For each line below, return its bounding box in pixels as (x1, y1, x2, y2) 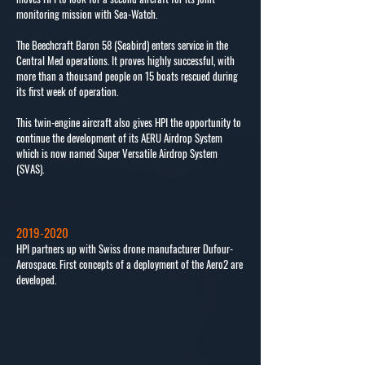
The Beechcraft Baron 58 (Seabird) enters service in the (16, 37, 228, 53)
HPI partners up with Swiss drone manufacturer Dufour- (16, 240, 233, 257)
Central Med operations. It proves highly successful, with (16, 52, 235, 68)
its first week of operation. (16, 83, 118, 99)
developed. (16, 271, 56, 288)
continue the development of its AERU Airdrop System (16, 130, 222, 146)
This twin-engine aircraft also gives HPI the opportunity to (16, 114, 241, 130)
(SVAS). (16, 161, 44, 177)
